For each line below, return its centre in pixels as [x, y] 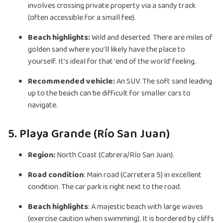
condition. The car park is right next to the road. [105, 187]
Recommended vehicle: [71, 82]
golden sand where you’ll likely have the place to [107, 50]
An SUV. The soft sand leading [164, 82]
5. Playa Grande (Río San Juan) [89, 134]
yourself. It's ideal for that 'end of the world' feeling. [112, 62]
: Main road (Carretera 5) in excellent [143, 175]
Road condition [56, 175]
